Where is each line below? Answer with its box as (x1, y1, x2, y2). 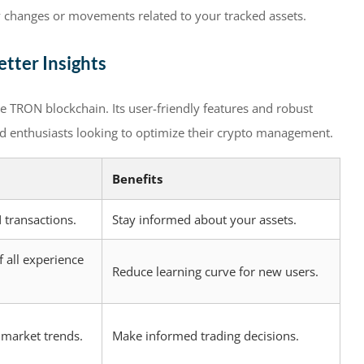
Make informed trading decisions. (112, 327, 299, 344)
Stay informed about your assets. (112, 211, 297, 228)
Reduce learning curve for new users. (112, 263, 318, 280)
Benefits (112, 171, 162, 188)
